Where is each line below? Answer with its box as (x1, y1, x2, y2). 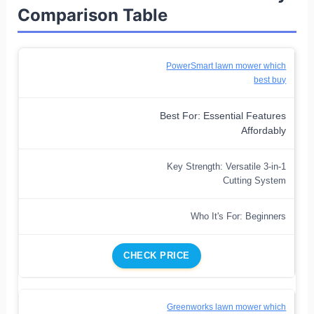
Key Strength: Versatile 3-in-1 (167, 161, 287, 172)
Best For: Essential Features (160, 110, 287, 121)
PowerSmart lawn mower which (166, 60, 287, 71)
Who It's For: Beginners (191, 210, 287, 221)
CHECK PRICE (123, 250, 190, 261)
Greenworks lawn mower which (167, 301, 287, 312)
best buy (254, 74, 287, 85)
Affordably (241, 125, 287, 136)
